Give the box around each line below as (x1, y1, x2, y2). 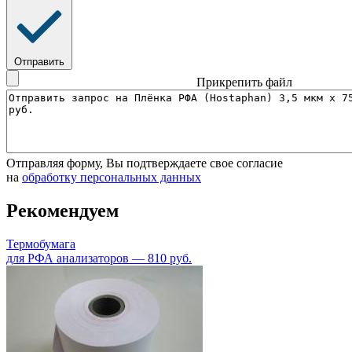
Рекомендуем (6, 200, 119, 222)
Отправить (14, 56, 64, 68)
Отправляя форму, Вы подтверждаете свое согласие (6, 156, 283, 170)
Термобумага (6, 237, 75, 251)
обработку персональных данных (22, 170, 201, 185)
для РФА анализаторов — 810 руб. (6, 251, 192, 266)
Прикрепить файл (196, 75, 292, 90)
